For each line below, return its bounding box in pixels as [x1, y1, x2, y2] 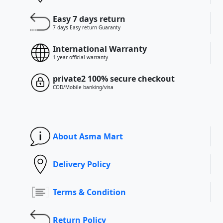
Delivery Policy [52, 158, 111, 170]
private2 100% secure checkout [52, 73, 175, 84]
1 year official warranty [52, 54, 108, 61]
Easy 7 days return [52, 13, 125, 24]
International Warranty [52, 43, 147, 54]
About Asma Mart [52, 130, 123, 142]
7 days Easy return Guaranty [52, 24, 120, 31]
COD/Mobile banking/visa [52, 84, 113, 91]
